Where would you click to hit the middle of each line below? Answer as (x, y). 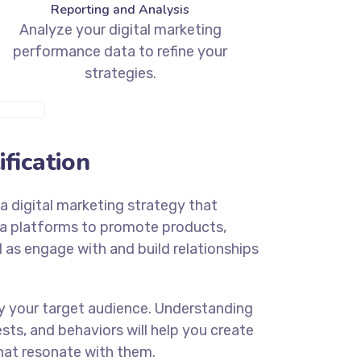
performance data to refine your (120, 52)
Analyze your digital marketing (120, 30)
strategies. (120, 74)
